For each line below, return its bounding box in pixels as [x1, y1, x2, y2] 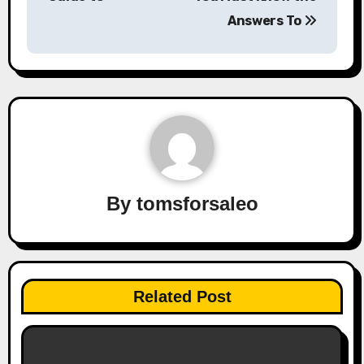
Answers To [227, 13, 304, 28]
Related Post [132, 288, 232, 305]
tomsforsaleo [136, 192, 258, 214]
